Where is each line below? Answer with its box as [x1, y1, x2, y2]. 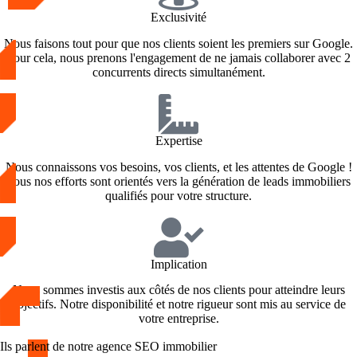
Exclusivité [151, 10, 206, 24]
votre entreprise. [138, 312, 219, 326]
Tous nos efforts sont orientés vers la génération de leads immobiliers [6, 174, 351, 188]
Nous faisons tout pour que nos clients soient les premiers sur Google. [4, 36, 353, 50]
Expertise [155, 133, 202, 147]
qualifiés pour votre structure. [105, 188, 252, 202]
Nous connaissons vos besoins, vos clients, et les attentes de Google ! [5, 159, 352, 174]
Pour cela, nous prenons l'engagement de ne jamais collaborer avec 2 [6, 50, 351, 65]
